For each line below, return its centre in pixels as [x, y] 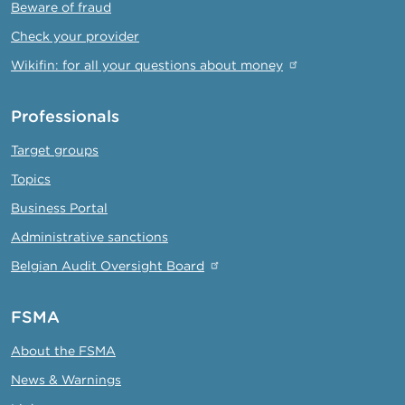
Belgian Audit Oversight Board [108, 265]
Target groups [55, 150]
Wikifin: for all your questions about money [147, 65]
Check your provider [75, 36]
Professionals [65, 116]
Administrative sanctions [89, 236]
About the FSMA [63, 350]
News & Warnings [66, 379]
